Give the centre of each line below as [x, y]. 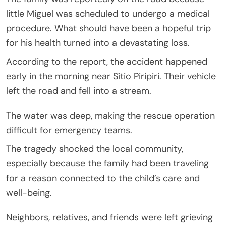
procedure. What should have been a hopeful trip [108, 28]
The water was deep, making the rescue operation [110, 115]
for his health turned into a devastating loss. [98, 43]
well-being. [29, 192]
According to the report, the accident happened [107, 61]
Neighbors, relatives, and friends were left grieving [109, 217]
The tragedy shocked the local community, [95, 149]
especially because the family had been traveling [107, 163]
